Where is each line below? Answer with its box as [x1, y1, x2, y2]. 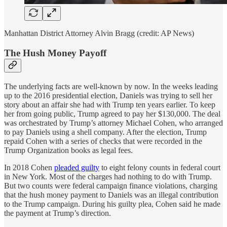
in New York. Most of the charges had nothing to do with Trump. [4, 172, 212, 181]
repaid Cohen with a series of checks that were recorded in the [4, 136, 202, 145]
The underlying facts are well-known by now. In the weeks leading [4, 82, 218, 91]
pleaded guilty [54, 163, 99, 172]
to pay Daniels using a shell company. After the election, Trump [4, 127, 207, 136]
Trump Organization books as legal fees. [4, 145, 133, 155]
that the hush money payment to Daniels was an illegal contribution [4, 190, 218, 199]
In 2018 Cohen [4, 163, 54, 172]
